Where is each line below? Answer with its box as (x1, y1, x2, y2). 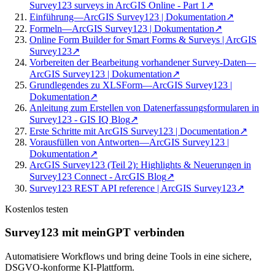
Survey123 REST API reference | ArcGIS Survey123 (29, 182, 236, 193)
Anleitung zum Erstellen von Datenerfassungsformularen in (29, 102, 259, 113)
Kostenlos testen (5, 203, 68, 214)
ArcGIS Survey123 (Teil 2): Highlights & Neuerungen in (29, 159, 251, 170)
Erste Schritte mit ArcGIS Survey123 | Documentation (29, 125, 239, 136)
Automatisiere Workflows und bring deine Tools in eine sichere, (5, 251, 252, 262)
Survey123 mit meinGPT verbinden (5, 226, 185, 239)
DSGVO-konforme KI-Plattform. (5, 262, 134, 273)
